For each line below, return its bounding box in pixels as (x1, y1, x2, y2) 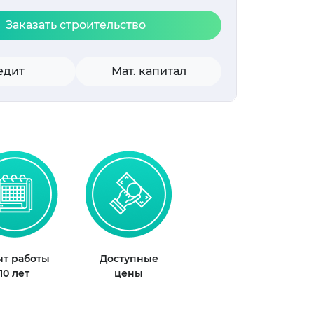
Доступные (99, 252, 158, 266)
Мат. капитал (111, 64, 186, 78)
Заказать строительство (6, 18, 146, 32)
